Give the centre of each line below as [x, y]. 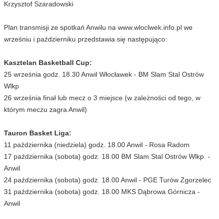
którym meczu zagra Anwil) [45, 109]
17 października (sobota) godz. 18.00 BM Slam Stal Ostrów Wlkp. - [107, 156]
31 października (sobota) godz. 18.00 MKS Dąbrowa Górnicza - [102, 191]
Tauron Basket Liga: [38, 133]
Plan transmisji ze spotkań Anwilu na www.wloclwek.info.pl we [98, 27]
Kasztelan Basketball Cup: [48, 62]
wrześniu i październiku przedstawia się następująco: [86, 39]
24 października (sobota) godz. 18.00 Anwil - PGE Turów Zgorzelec [108, 180]
